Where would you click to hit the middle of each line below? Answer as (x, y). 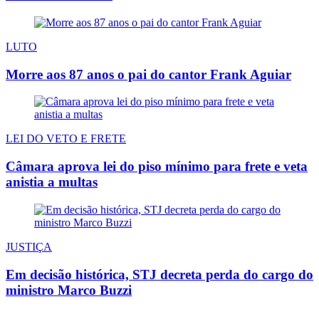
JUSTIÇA (29, 246)
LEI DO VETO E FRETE (66, 139)
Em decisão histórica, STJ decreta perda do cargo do (159, 274)
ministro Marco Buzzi (69, 290)
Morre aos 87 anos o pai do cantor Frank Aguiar (148, 74)
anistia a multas (52, 182)
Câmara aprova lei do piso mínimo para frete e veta (157, 167)
